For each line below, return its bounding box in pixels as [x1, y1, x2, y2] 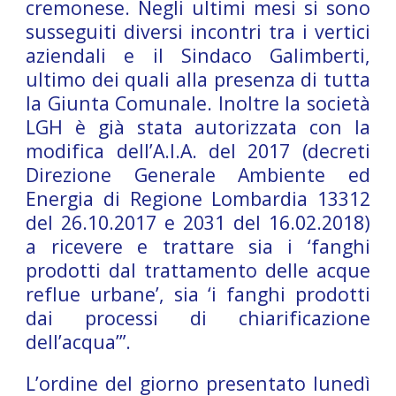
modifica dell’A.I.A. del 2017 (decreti [26, 138, 370, 164]
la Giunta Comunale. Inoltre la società [26, 90, 370, 116]
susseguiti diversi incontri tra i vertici [26, 19, 370, 44]
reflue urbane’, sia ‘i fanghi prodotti [26, 281, 370, 307]
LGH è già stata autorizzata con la [26, 114, 370, 140]
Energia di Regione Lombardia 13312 [26, 186, 370, 211]
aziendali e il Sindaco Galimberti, [26, 42, 370, 68]
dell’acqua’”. [26, 329, 132, 354]
